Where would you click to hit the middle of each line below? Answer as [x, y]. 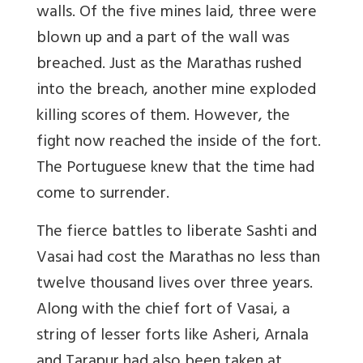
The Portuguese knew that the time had [175, 169]
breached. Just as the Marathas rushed [169, 65]
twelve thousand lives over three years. [175, 284]
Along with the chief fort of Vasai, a [163, 310]
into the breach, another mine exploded [176, 91]
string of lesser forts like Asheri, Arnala [173, 336]
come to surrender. [103, 194]
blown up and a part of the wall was [163, 39]
